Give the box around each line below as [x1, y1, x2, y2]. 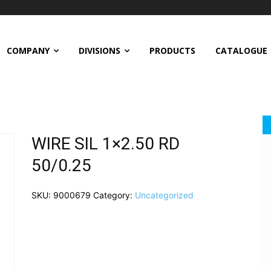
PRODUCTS [149, 44, 195, 56]
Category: [93, 189, 135, 200]
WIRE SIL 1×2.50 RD [31, 133, 180, 154]
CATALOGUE [215, 44, 267, 56]
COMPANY [6, 44, 50, 56]
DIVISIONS [78, 44, 120, 56]
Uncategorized [134, 189, 194, 200]
